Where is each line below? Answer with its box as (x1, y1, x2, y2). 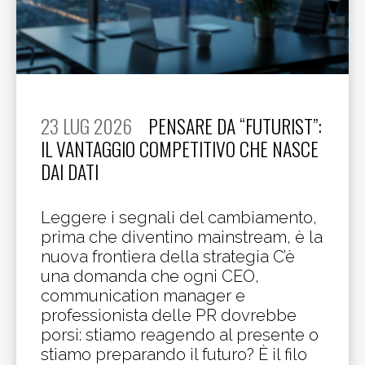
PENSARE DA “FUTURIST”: (148, 112, 322, 140)
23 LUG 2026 (41, 112, 132, 140)
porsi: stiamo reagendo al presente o (41, 325, 319, 345)
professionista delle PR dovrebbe (41, 306, 297, 325)
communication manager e (41, 286, 245, 306)
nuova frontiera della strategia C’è (41, 247, 295, 266)
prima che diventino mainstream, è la (41, 227, 323, 247)
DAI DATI (41, 157, 99, 186)
